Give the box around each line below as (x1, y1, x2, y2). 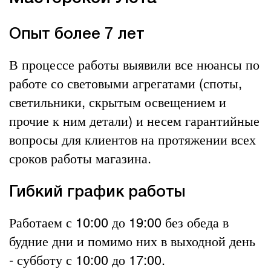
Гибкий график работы (9, 185, 185, 200)
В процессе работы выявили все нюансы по (9, 54, 260, 74)
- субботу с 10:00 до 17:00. (9, 250, 165, 269)
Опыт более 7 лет (9, 27, 145, 42)
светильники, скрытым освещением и (9, 92, 226, 111)
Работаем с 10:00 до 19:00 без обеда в (9, 212, 229, 232)
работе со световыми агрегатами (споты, (9, 73, 242, 93)
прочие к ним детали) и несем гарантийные (9, 111, 260, 130)
